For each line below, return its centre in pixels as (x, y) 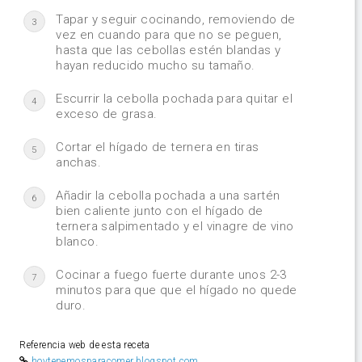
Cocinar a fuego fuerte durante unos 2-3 (171, 274)
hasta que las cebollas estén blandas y (168, 50)
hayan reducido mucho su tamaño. (156, 65)
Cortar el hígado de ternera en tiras (158, 147)
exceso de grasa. (107, 114)
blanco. (77, 241)
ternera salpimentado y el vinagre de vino (175, 226)
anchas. (78, 162)
